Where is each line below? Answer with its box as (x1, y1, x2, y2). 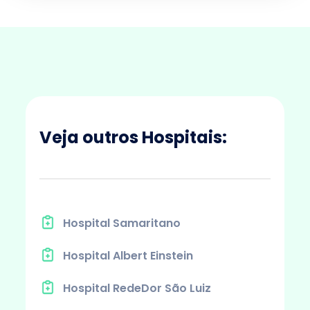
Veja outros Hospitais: (39, 125, 227, 149)
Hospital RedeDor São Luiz (62, 280, 211, 296)
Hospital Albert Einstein (62, 247, 193, 264)
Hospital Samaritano (62, 215, 181, 231)
